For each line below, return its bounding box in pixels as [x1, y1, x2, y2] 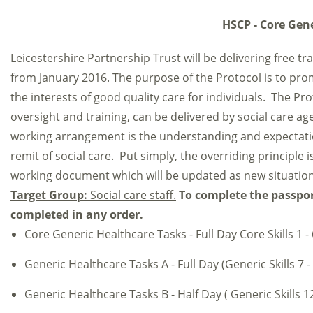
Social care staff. [90, 187, 176, 203]
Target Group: [10, 187, 90, 203]
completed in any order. [10, 207, 143, 222]
